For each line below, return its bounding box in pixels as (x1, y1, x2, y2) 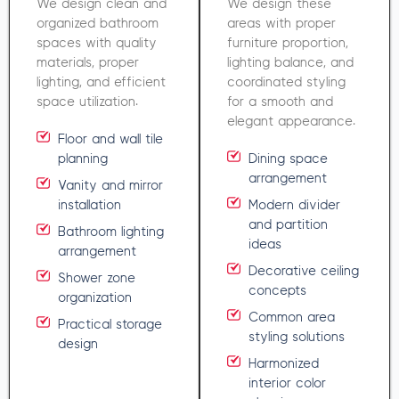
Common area (248, 311, 335, 325)
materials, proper (37, 56, 139, 70)
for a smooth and (227, 95, 333, 110)
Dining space (248, 152, 328, 167)
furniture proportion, (227, 37, 348, 51)
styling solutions (248, 330, 345, 345)
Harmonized (248, 357, 319, 371)
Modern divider (248, 199, 340, 213)
